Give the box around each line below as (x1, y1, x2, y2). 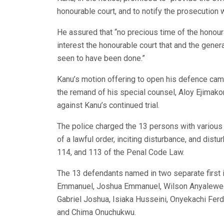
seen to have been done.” (57, 53, 145, 63)
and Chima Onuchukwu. (57, 207, 136, 217)
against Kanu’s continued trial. (57, 100, 159, 110)
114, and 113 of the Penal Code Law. (57, 147, 184, 157)
